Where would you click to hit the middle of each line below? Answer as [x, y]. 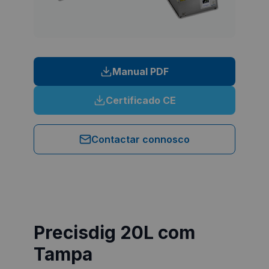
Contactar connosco [141, 139]
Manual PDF [141, 71]
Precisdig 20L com [114, 232]
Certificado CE [141, 100]
